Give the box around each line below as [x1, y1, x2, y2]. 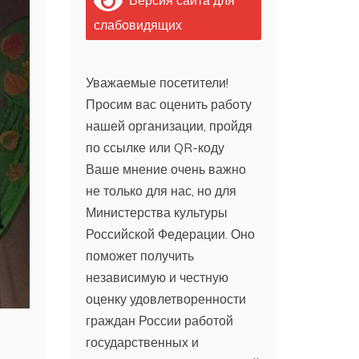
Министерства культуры [86, 204, 228, 220]
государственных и [86, 333, 200, 350]
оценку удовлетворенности [86, 290, 247, 307]
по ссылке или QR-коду [86, 139, 225, 155]
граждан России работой [86, 312, 234, 329]
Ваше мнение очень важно [86, 160, 247, 177]
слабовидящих [94, 16, 183, 33]
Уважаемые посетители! [86, 74, 229, 91]
